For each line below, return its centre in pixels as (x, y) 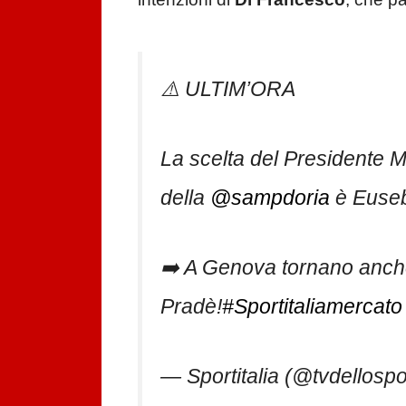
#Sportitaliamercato (312, 298)
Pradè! (191, 298)
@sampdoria (270, 188)
